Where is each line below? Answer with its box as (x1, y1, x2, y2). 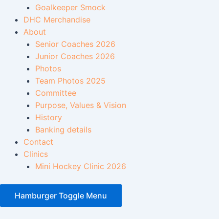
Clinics (23, 149, 48, 159)
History (35, 112, 62, 123)
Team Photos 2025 (35, 76, 106, 86)
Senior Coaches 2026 (35, 39, 115, 49)
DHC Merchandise (23, 15, 90, 25)
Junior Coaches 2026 (35, 51, 115, 62)
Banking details (35, 125, 91, 135)
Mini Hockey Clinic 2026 (35, 161, 126, 172)
